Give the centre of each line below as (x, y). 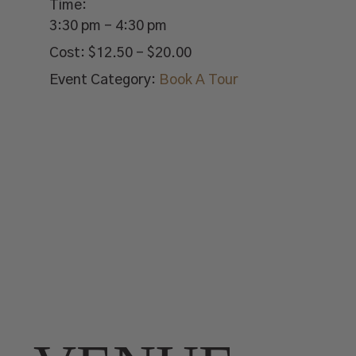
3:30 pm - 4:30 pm (108, 26)
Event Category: (103, 80)
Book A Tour (199, 80)
